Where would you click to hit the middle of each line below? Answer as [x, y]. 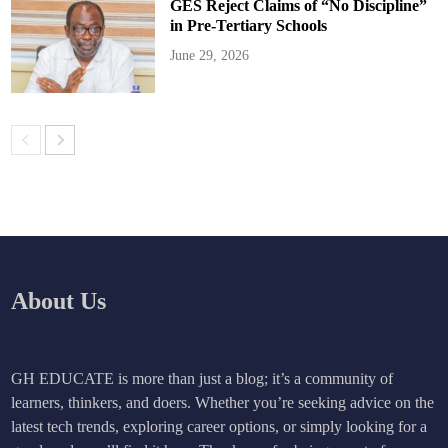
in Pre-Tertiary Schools [248, 25]
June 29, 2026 [209, 55]
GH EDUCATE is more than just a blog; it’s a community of [202, 379]
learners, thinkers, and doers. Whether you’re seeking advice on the [223, 403]
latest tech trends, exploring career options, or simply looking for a [219, 427]
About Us [59, 301]
